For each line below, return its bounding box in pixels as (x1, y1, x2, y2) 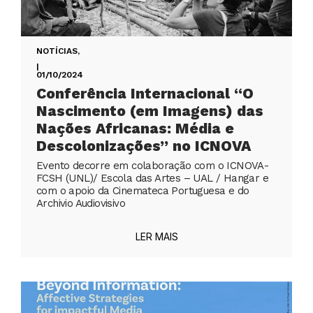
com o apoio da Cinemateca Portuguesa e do (36, 184, 249, 198)
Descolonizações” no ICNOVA (36, 137, 251, 155)
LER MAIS (135, 231, 178, 243)
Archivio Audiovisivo (36, 197, 126, 210)
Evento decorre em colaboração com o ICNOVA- (36, 159, 269, 173)
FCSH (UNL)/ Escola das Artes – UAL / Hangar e (36, 172, 268, 185)
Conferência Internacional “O (36, 85, 254, 103)
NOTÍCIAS (36, 46, 78, 57)
